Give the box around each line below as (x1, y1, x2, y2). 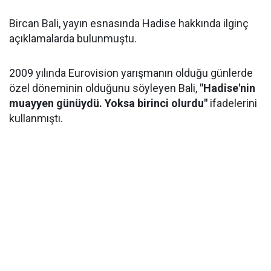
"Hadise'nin (200, 82, 255, 94)
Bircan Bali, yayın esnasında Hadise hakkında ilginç (9, 17, 249, 30)
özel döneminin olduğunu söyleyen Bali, (9, 82, 200, 94)
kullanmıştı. (9, 112, 63, 125)
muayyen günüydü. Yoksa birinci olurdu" (9, 97, 207, 109)
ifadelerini (207, 97, 257, 109)
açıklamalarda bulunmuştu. (9, 32, 137, 45)
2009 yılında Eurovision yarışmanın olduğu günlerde (9, 67, 253, 79)
